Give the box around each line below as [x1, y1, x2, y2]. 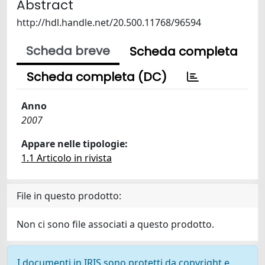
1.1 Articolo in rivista [21, 151, 112, 164]
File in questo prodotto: [17, 189, 121, 202]
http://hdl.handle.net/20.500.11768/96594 [17, 16, 201, 29]
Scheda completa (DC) [27, 69, 167, 85]
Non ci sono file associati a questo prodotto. [17, 218, 214, 231]
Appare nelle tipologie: [21, 137, 128, 150]
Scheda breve [26, 43, 110, 59]
